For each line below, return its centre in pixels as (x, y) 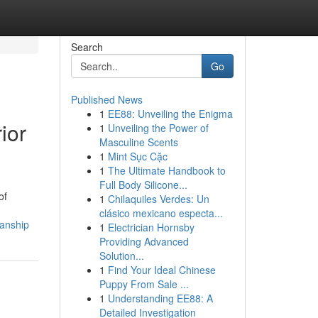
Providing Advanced (144, 241)
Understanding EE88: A (160, 298)
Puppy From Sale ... (144, 284)
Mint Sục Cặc (137, 156)
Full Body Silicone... (143, 185)
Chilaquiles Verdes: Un (158, 199)
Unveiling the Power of (158, 128)
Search (87, 47)
